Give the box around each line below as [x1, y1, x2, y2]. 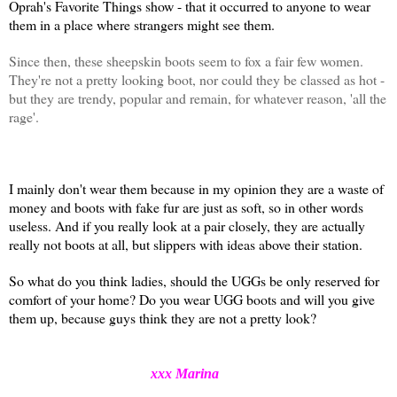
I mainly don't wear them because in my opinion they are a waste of [9, 178, 384, 198]
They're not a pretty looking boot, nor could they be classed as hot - [9, 69, 385, 89]
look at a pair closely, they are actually [152, 215, 365, 235]
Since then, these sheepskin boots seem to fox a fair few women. [9, 51, 363, 70]
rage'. [9, 106, 39, 126]
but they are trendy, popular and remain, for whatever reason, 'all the [9, 88, 386, 107]
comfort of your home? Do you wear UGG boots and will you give [9, 289, 375, 308]
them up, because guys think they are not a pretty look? [9, 307, 316, 327]
